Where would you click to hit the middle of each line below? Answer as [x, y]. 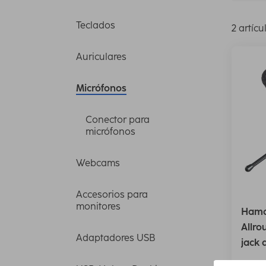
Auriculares [101, 56]
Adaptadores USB [115, 237]
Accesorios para [112, 194]
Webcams [98, 163]
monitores [98, 206]
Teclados [96, 25]
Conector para [118, 119]
